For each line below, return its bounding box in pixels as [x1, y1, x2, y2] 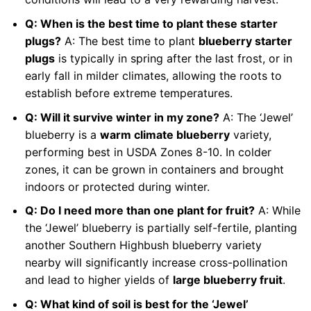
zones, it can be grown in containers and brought [24, 162, 284, 176]
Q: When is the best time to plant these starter [24, 16, 278, 31]
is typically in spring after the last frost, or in [54, 51, 292, 65]
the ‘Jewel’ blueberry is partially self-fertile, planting [24, 221, 297, 235]
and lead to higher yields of [24, 273, 173, 287]
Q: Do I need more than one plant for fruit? [24, 203, 255, 218]
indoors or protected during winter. [24, 179, 210, 194]
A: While [254, 203, 301, 218]
